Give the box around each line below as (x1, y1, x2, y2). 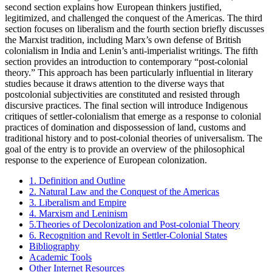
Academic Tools (29, 251, 92, 262)
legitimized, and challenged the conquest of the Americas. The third (5, 12, 262, 23)
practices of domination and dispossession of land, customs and (5, 121, 246, 132)
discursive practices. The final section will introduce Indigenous (5, 100, 248, 110)
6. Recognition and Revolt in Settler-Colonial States (29, 229, 227, 240)
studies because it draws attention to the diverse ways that (5, 78, 224, 89)
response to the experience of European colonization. (5, 154, 207, 165)
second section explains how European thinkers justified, (5, 1, 222, 12)
